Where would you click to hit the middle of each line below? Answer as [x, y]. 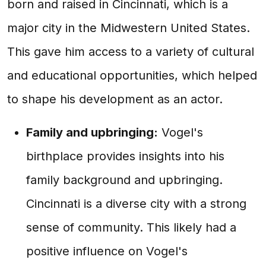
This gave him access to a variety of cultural [131, 52]
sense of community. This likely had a [131, 227]
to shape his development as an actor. [115, 99]
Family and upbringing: [92, 132]
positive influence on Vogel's [107, 251]
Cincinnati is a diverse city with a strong [136, 204]
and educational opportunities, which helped [132, 75]
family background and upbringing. [124, 180]
